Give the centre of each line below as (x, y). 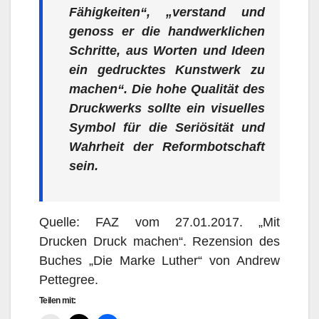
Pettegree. (70, 280)
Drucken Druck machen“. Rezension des (159, 242)
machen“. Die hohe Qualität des (167, 89)
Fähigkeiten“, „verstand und (167, 12)
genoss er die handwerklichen (167, 32)
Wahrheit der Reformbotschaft (167, 147)
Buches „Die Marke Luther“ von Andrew (159, 261)
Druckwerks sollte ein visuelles (167, 109)
